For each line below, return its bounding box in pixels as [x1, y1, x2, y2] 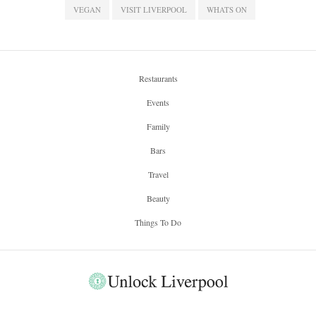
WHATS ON [206, 4, 247, 15]
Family [146, 120, 170, 132]
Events [147, 96, 169, 108]
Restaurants [138, 72, 178, 84]
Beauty [146, 192, 170, 204]
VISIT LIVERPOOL [120, 4, 187, 15]
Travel [147, 168, 169, 180]
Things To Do [135, 216, 181, 228]
